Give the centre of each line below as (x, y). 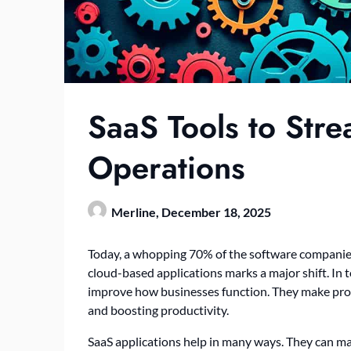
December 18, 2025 (216, 212)
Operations (166, 168)
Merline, (136, 212)
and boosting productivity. (158, 310)
